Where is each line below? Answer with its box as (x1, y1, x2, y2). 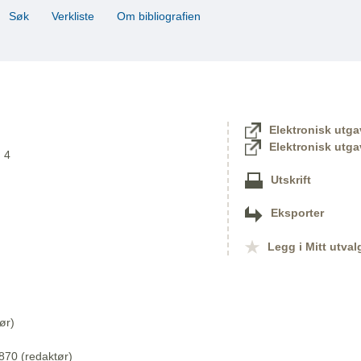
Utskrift (271, 174, 311, 187)
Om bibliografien (114, 10, 207, 23)
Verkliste (48, 10, 98, 23)
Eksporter (271, 207, 324, 220)
